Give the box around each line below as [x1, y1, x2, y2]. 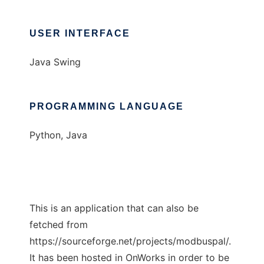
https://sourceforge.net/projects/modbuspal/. [29, 235, 231, 247]
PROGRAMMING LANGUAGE [29, 101, 184, 111]
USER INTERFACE [29, 28, 130, 38]
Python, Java [29, 129, 87, 141]
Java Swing [29, 56, 81, 68]
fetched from [29, 219, 88, 230]
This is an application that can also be [29, 202, 199, 214]
